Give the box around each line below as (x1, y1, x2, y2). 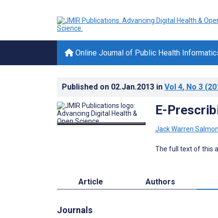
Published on (62, 82, 111, 91)
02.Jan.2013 (111, 82, 156, 91)
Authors (145, 177, 176, 186)
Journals (57, 204, 92, 215)
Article (78, 177, 103, 186)
